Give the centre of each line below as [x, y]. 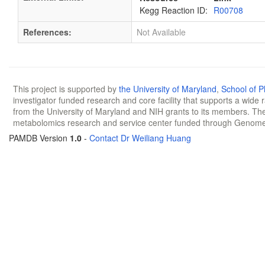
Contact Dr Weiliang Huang [140, 138]
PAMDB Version [39, 138]
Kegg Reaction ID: [174, 10]
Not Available [161, 32]
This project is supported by [66, 89]
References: [47, 32]
